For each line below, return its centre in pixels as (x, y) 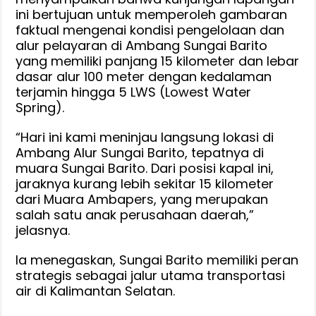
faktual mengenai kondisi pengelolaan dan (150, 30)
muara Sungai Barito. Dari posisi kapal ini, (145, 168)
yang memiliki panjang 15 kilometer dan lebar (158, 61)
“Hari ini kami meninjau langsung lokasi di (145, 137)
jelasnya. (43, 230)
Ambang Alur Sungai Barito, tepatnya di (140, 152)
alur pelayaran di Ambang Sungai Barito (142, 45)
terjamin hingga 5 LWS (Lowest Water (134, 92)
